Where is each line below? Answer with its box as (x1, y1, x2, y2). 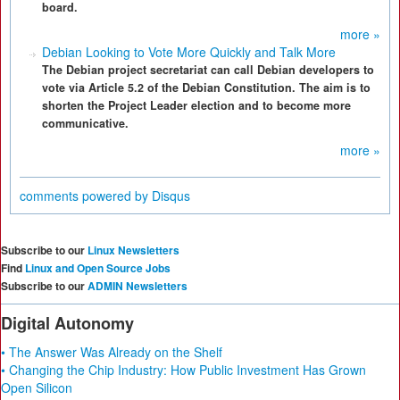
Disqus (152, 187, 190, 204)
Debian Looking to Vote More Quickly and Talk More (42, 43, 336, 61)
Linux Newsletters (87, 242, 179, 258)
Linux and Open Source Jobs (25, 260, 171, 276)
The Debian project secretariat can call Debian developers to (42, 62, 374, 78)
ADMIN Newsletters (87, 278, 187, 294)
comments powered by (20, 187, 152, 204)
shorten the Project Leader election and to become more (42, 97, 351, 113)
